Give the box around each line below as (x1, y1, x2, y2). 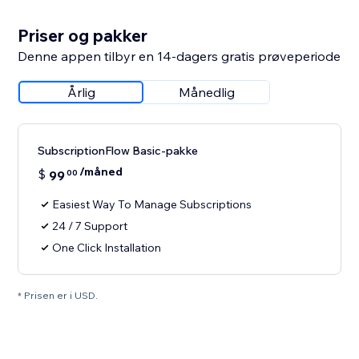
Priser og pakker (18, 25, 148, 46)
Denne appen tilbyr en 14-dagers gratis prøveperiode (18, 48, 341, 65)
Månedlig (179, 84, 236, 101)
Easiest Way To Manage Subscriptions (52, 197, 252, 212)
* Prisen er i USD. (18, 289, 99, 302)
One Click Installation (52, 240, 162, 256)
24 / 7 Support (52, 219, 128, 234)
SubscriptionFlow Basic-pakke (38, 143, 199, 159)
